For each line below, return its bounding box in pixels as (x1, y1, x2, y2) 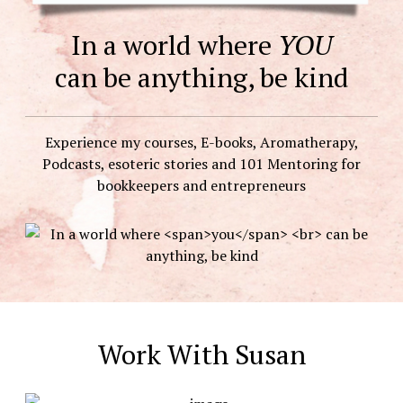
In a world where (71, 27, 278, 64)
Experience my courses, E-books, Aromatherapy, (44, 132, 359, 153)
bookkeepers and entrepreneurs (97, 175, 306, 196)
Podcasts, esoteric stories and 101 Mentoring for (42, 154, 361, 175)
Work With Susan (97, 336, 306, 373)
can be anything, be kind (54, 59, 349, 96)
